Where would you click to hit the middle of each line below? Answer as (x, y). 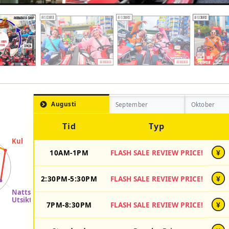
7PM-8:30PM (69, 204)
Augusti (64, 104)
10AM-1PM (69, 152)
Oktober (203, 105)
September (132, 105)
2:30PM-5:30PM (69, 178)
